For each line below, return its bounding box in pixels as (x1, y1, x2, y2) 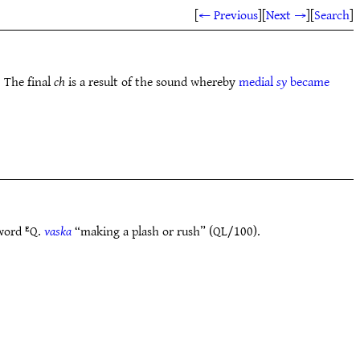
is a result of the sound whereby (65, 70, 239, 92)
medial (239, 70, 276, 92)
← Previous (198, 3, 258, 26)
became (287, 70, 329, 92)
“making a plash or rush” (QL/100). (72, 219, 260, 242)
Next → (266, 3, 306, 26)
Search (314, 3, 350, 26)
